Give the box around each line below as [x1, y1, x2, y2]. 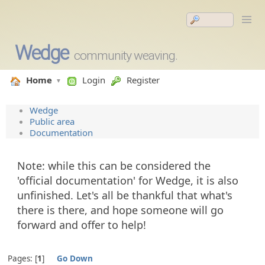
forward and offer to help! [17, 218, 146, 232]
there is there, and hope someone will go [17, 203, 224, 217]
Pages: [7, 253, 35, 264]
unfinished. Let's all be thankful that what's [17, 188, 232, 202]
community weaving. [73, 49, 177, 63]
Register [127, 74, 160, 86]
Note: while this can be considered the [17, 159, 211, 173]
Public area [30, 115, 75, 127]
